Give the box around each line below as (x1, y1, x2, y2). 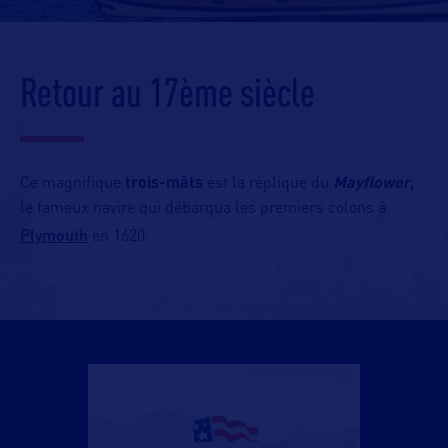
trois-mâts (125, 176, 203, 192)
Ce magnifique (20, 176, 125, 192)
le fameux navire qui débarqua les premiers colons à (20, 201, 386, 217)
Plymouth (20, 225, 88, 244)
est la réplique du (203, 176, 333, 192)
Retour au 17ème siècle (20, 69, 315, 115)
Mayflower (333, 176, 410, 192)
